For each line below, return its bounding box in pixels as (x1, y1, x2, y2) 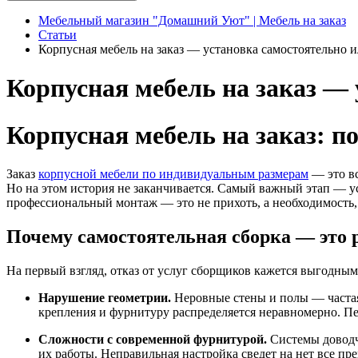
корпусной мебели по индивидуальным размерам (38, 167, 308, 181)
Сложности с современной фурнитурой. (38, 332, 267, 347)
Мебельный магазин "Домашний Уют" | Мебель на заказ (38, 14, 346, 27)
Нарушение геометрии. (38, 291, 171, 305)
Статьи (38, 28, 77, 42)
